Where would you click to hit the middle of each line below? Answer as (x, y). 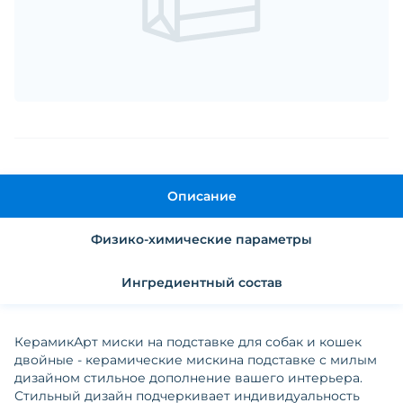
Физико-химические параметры (274, 239)
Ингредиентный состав (201, 282)
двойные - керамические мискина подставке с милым (196, 360)
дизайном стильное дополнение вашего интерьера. (188, 378)
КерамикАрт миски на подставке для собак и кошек (188, 342)
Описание (201, 196)
